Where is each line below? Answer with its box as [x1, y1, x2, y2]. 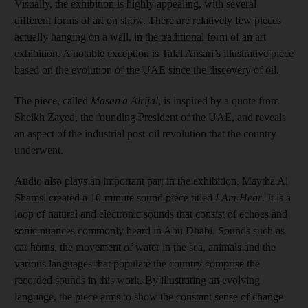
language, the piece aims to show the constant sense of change [14, 290, 283, 302]
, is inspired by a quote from [158, 94, 279, 107]
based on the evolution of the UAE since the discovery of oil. [14, 63, 279, 76]
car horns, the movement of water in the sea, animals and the [14, 241, 276, 253]
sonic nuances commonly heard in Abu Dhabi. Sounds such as [14, 224, 285, 236]
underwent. [14, 144, 63, 156]
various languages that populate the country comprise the [14, 257, 260, 269]
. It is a [262, 191, 291, 203]
